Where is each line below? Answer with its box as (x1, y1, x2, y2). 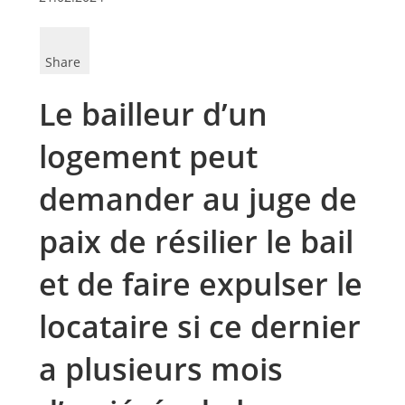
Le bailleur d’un (38, 93, 268, 135)
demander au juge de (38, 178, 357, 220)
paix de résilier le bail (38, 221, 353, 262)
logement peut (38, 136, 258, 177)
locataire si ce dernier (38, 306, 361, 347)
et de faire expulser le (38, 263, 363, 305)
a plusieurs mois (38, 348, 283, 390)
